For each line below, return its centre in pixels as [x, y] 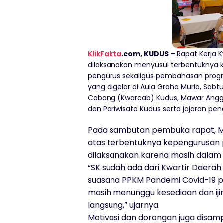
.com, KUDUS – [149, 54]
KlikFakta [105, 54]
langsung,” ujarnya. [125, 205]
